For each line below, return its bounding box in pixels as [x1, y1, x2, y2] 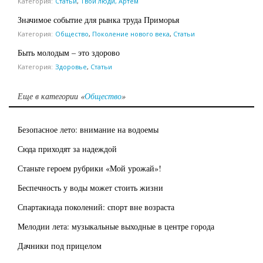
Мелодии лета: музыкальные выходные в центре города [18, 220, 214, 232]
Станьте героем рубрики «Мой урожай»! [18, 162, 161, 174]
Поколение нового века [92, 29, 170, 38]
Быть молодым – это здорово [18, 46, 120, 58]
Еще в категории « [18, 90, 85, 102]
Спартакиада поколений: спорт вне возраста [18, 201, 174, 213]
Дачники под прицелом [18, 240, 102, 251]
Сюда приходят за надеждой [18, 143, 117, 154]
